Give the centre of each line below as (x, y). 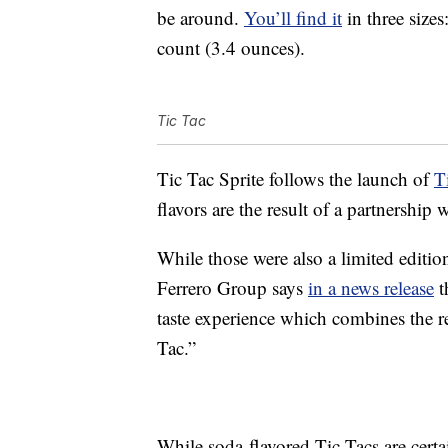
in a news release (371, 288)
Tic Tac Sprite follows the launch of (295, 179)
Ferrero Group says (232, 288)
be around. (200, 18)
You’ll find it (293, 18)
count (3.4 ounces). (231, 48)
